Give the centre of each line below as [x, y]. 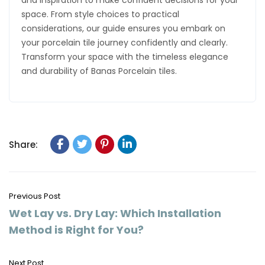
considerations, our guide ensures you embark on [123, 28]
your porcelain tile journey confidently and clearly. [125, 43]
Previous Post [35, 196]
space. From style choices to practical [100, 14]
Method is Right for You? [76, 230]
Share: [23, 145]
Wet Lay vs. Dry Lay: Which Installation [115, 213]
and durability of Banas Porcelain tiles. [99, 71]
